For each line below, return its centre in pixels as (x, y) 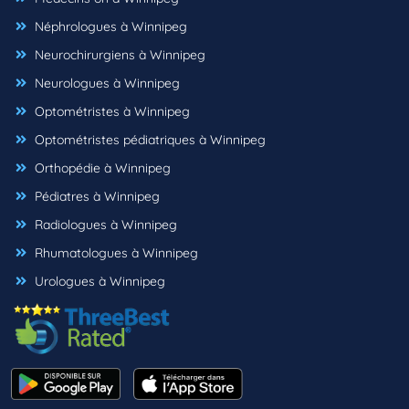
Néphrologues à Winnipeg (109, 27)
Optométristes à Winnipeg (110, 112)
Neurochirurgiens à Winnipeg (118, 55)
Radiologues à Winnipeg (104, 225)
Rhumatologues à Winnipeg (115, 253)
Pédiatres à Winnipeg (95, 197)
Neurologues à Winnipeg (105, 84)
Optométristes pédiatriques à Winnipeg (148, 140)
